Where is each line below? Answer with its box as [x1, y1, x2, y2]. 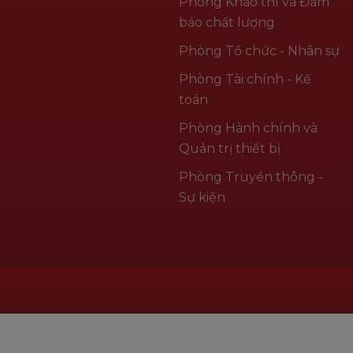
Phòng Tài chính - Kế [178, 71, 311, 87]
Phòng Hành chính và [178, 120, 318, 136]
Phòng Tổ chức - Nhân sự [178, 43, 340, 58]
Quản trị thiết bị [178, 140, 281, 156]
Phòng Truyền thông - [178, 169, 323, 184]
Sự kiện [178, 189, 225, 205]
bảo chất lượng [178, 14, 275, 30]
